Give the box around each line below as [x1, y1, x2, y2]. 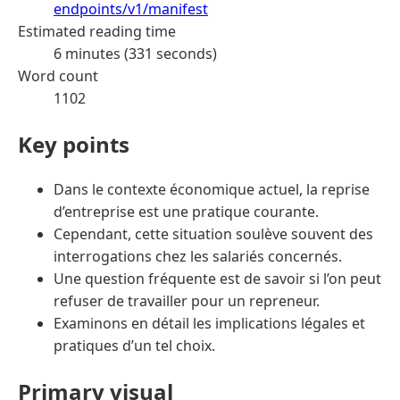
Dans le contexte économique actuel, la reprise [54, 179, 370, 200]
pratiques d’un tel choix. [54, 336, 215, 356]
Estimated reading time [18, 21, 176, 41]
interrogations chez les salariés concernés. [54, 246, 342, 267]
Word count [18, 65, 98, 86]
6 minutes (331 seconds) [54, 43, 217, 63]
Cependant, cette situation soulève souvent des [54, 224, 373, 245]
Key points [18, 129, 129, 159]
